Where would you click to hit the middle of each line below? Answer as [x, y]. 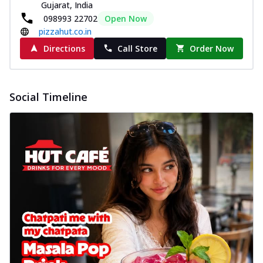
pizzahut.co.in [65, 31]
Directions [64, 48]
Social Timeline [48, 97]
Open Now [126, 18]
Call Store [137, 48]
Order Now [212, 48]
